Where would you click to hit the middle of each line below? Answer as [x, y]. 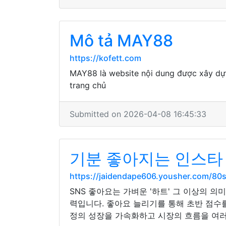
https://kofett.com [105, 58]
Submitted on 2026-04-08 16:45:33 [138, 114]
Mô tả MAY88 [121, 41]
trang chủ [88, 85]
